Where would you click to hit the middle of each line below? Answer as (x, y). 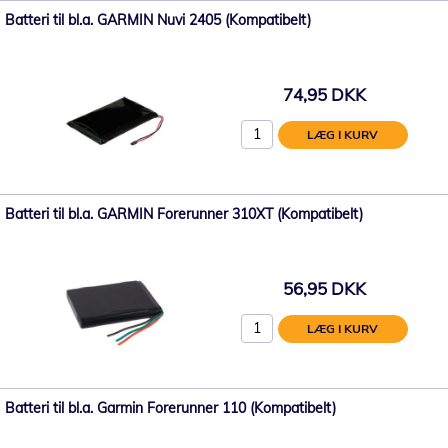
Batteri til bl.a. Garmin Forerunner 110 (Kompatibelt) (170, 408)
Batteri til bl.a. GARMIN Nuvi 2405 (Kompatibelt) (158, 20)
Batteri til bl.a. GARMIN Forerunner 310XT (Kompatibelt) (184, 214)
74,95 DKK (324, 94)
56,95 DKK (324, 288)
